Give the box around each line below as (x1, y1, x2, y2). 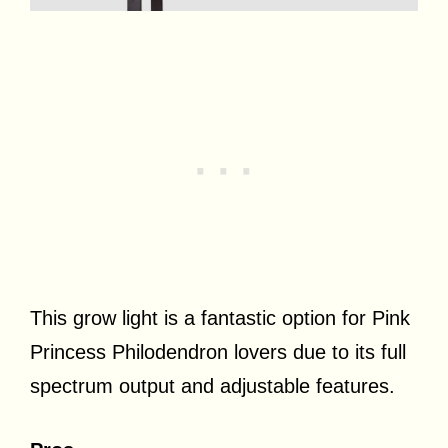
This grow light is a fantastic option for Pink (30, 307, 410, 330)
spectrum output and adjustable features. (30, 375, 395, 398)
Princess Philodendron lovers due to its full (30, 341, 406, 364)
